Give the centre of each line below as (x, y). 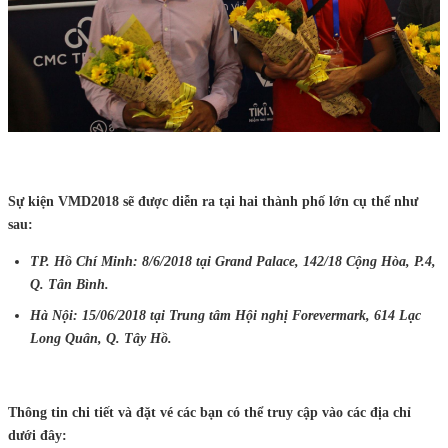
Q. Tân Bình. (69, 285)
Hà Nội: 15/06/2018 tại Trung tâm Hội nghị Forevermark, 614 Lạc (225, 316)
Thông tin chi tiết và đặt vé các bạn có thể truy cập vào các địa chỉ (209, 413)
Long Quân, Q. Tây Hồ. (101, 339)
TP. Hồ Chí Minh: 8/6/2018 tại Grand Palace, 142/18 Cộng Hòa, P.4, (233, 262)
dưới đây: (37, 436)
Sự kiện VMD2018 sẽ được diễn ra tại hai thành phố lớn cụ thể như (213, 202)
